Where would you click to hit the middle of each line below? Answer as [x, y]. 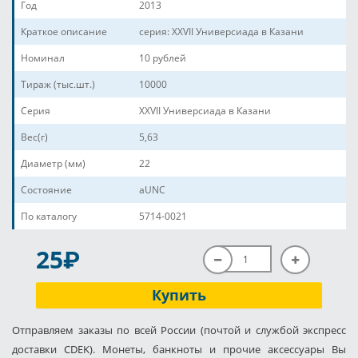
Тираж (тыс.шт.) [58, 84]
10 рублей [163, 58]
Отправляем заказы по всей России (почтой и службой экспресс [179, 330]
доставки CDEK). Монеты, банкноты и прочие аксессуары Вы [179, 349]
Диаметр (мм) [53, 163]
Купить [179, 295]
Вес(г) [34, 137]
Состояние [46, 190]
